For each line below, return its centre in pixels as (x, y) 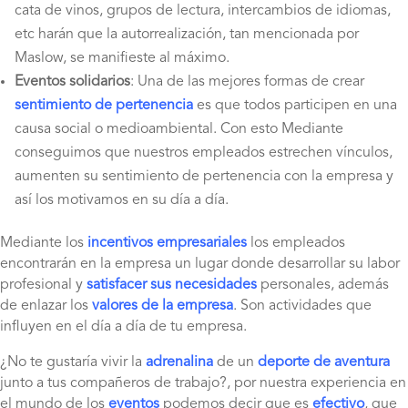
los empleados (298, 243)
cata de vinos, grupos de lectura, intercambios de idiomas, (203, 10)
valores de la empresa (161, 306)
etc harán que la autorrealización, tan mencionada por (187, 34)
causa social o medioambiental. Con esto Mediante (179, 129)
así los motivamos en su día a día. (122, 200)
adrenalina (179, 362)
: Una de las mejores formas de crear (247, 82)
